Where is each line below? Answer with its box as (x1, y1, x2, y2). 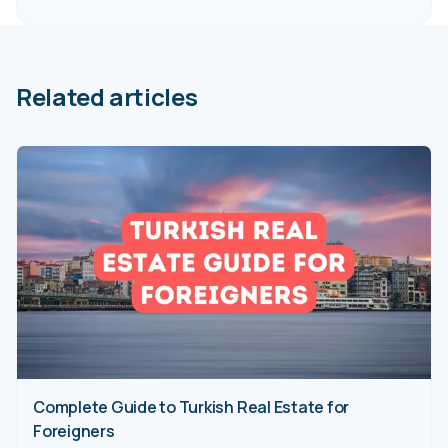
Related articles (16, 80, 198, 113)
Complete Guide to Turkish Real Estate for (33, 395, 350, 418)
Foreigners (33, 419, 115, 442)
